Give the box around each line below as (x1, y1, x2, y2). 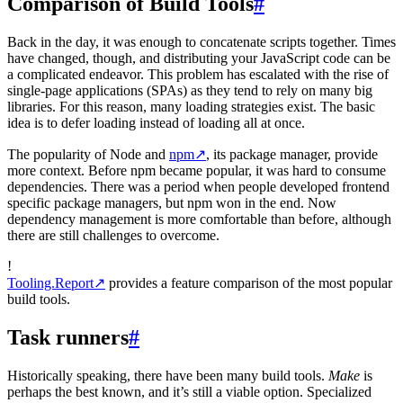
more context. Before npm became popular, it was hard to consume (7, 163, 386, 178)
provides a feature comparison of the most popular (105, 275, 392, 291)
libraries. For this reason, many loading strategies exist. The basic (7, 99, 375, 114)
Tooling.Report (7, 275, 94, 291)
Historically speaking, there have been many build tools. (7, 367, 328, 383)
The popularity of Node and (7, 147, 169, 162)
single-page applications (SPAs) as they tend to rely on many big (7, 83, 372, 98)
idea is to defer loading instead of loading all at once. (7, 115, 305, 130)
